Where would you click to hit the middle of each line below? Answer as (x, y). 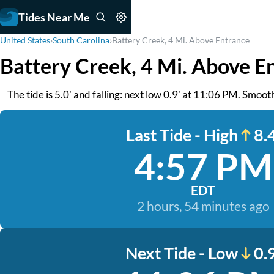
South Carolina (81, 40)
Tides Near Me (54, 17)
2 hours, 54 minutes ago (203, 206)
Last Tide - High (182, 135)
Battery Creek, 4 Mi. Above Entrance (181, 40)
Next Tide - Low (182, 253)
